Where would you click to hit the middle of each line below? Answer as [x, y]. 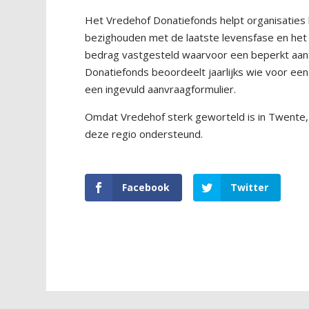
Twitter [250, 187]
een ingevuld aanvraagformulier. [161, 89]
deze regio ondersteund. [144, 133]
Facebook [146, 187]
